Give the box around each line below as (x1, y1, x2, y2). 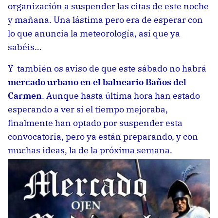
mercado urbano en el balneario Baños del (8, 76, 186, 88)
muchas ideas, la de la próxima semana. (8, 145, 172, 156)
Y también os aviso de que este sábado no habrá (8, 63, 206, 74)
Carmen (8, 90, 42, 101)
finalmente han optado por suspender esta (8, 117, 182, 128)
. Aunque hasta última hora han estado (42, 90, 200, 101)
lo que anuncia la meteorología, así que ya (8, 28, 180, 39)
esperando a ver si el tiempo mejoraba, (8, 104, 168, 115)
